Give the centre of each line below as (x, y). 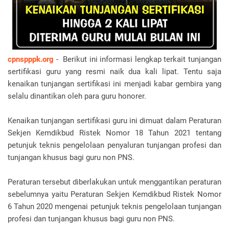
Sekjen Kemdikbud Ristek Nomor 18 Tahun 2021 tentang (114, 133)
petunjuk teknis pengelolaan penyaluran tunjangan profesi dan (114, 145)
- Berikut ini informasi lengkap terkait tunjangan (138, 59)
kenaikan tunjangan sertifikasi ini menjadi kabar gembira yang (114, 84)
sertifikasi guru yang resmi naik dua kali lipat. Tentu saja (114, 72)
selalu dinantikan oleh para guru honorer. (77, 96)
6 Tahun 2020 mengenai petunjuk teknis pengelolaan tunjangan (114, 207)
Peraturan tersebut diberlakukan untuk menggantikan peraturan (114, 182)
